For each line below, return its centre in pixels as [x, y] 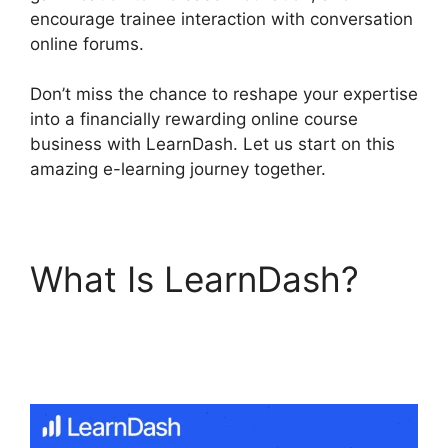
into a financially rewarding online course [194, 119]
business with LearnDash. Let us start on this [212, 144]
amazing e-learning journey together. [178, 169]
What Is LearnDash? [194, 279]
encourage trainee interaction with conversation [221, 18]
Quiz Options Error [181, 321]
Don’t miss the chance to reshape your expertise [224, 94]
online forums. [87, 43]
